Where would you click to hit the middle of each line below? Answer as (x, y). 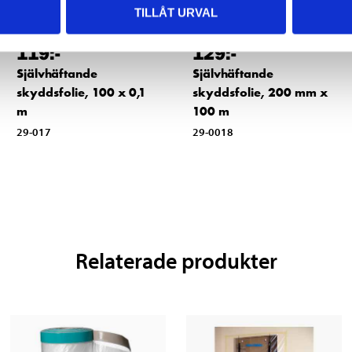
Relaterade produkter (176, 261)
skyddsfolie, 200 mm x (260, 93)
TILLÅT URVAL (176, 13)
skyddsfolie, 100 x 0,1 (81, 93)
